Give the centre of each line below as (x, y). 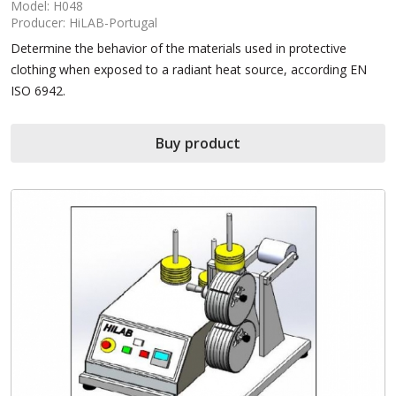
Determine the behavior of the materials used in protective (179, 48)
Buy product (198, 143)
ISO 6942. (38, 90)
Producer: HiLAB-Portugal (84, 22)
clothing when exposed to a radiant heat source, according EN (189, 69)
